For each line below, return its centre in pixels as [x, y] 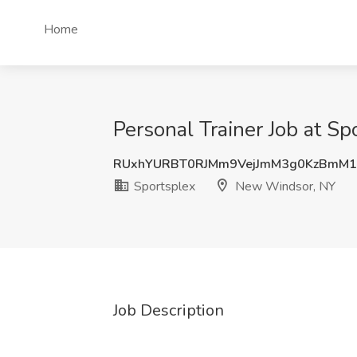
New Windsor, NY [284, 186]
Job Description [169, 310]
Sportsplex [163, 186]
